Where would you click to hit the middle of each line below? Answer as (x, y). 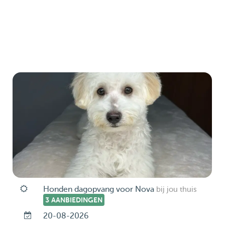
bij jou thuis (176, 190)
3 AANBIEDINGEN (74, 200)
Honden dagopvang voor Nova (98, 189)
